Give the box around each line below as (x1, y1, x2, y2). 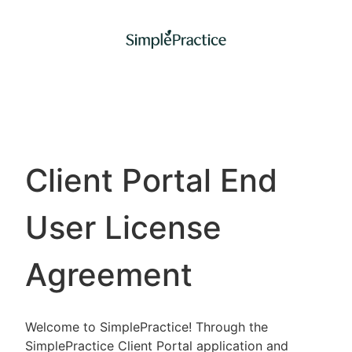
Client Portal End (25, 161, 277, 200)
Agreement (25, 255, 192, 294)
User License (25, 208, 222, 247)
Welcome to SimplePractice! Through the (25, 319, 268, 335)
